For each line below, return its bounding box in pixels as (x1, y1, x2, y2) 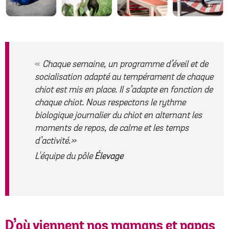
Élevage (95, 150, 123, 162)
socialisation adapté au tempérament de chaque (35, 71, 213, 83)
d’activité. (35, 134, 71, 147)
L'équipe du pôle (35, 150, 95, 162)
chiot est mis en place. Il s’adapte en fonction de (35, 83, 213, 96)
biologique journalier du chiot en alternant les (35, 109, 202, 121)
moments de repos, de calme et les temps (35, 122, 189, 134)
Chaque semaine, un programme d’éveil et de (42, 58, 208, 70)
